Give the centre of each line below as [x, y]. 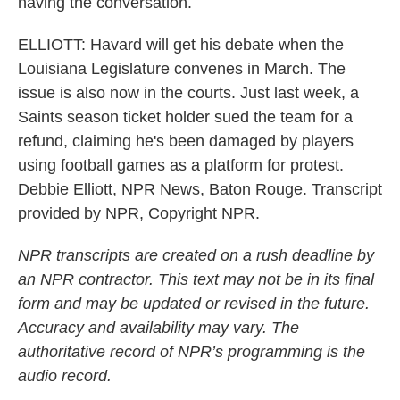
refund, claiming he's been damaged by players [186, 141]
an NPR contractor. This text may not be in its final [196, 279]
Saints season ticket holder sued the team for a [185, 117]
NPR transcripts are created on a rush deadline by [196, 255]
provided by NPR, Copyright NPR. [139, 213]
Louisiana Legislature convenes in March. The [182, 69]
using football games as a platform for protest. [181, 165]
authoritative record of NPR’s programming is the [192, 352]
